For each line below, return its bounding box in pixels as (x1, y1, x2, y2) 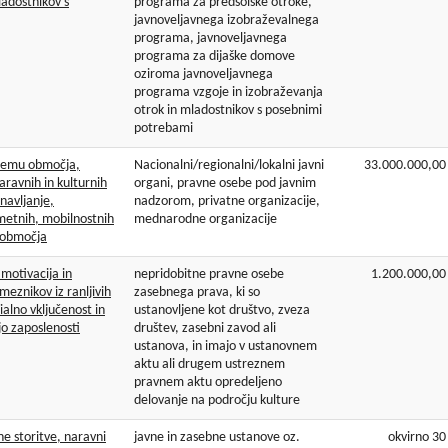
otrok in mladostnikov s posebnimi (134, 103, 322, 119)
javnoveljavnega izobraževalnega (134, 13, 319, 29)
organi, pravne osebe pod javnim (134, 176, 316, 192)
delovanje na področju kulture (134, 393, 300, 409)
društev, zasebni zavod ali (134, 321, 276, 337)
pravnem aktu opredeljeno (134, 375, 282, 391)
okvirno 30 (388, 430, 446, 446)
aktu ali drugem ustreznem (134, 357, 285, 373)
